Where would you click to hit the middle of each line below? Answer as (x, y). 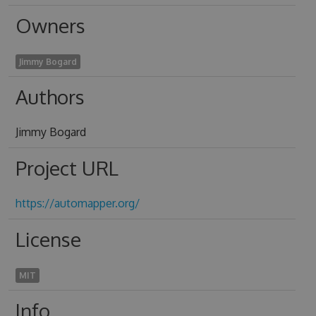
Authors (50, 97)
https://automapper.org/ (77, 203)
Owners (50, 25)
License (48, 239)
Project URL (67, 168)
